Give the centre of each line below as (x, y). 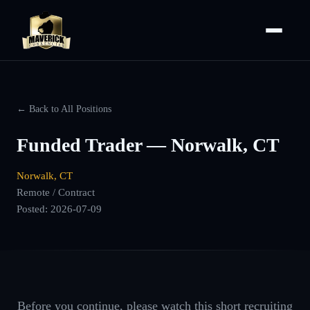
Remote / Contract (56, 192)
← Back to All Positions (64, 109)
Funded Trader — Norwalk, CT (148, 145)
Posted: (34, 209)
